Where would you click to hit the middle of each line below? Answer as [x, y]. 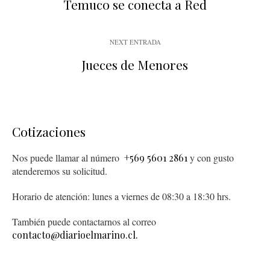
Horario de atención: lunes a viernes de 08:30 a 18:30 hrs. [121, 196]
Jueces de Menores [135, 64]
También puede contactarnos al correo [84, 221]
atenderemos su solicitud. [60, 171]
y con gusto [211, 157]
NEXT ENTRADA [135, 42]
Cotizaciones [49, 131]
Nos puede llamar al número [67, 157]
